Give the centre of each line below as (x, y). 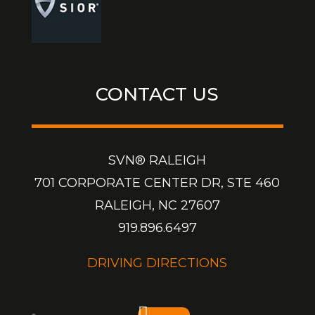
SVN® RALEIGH (157, 160)
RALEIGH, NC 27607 (157, 205)
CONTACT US (157, 94)
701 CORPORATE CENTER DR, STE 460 (157, 182)
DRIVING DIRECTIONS (157, 263)
